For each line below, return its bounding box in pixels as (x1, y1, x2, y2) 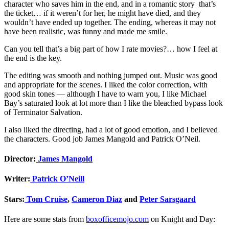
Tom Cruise (25, 194, 67, 203)
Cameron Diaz (72, 194, 122, 203)
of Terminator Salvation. (4, 107, 82, 117)
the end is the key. (4, 53, 62, 62)
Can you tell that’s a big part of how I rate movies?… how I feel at (4, 44, 217, 53)
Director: (4, 154, 36, 164)
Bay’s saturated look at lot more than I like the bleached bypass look (4, 98, 223, 107)
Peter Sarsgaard (140, 194, 196, 203)
